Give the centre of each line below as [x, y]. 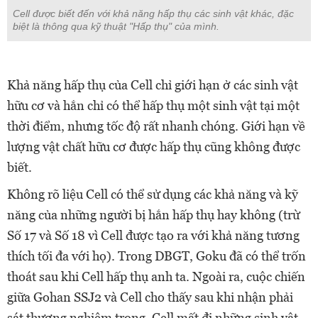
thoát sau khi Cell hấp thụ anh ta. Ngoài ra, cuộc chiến [156, 277]
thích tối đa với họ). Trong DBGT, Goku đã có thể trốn [157, 256]
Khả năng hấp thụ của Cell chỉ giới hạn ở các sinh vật [153, 85]
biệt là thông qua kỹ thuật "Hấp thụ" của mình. [116, 27]
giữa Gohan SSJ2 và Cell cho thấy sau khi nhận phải [150, 297]
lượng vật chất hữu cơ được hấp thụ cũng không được [154, 147]
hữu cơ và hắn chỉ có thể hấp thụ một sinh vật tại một [153, 106]
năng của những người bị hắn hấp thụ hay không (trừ [153, 215]
